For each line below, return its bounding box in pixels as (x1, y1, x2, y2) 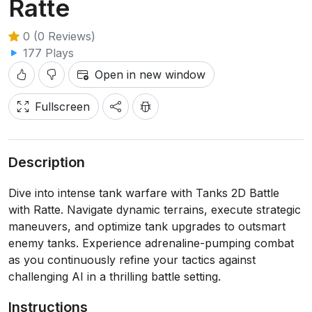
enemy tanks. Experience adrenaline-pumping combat (8, 236, 294, 250)
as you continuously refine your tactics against (8, 253, 256, 267)
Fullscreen (35, 100, 90, 114)
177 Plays (19, 46, 74, 60)
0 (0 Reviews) (19, 29, 95, 43)
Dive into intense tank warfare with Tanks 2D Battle (8, 186, 279, 200)
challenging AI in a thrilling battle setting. (8, 270, 221, 283)
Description (8, 154, 85, 171)
